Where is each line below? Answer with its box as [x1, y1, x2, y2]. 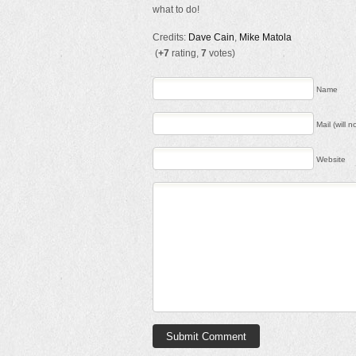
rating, [169, 48, 201, 59]
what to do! [153, 4, 199, 15]
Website [316, 155, 346, 164]
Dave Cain [188, 32, 234, 43]
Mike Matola [239, 32, 292, 43]
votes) [207, 48, 235, 59]
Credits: [153, 32, 188, 43]
